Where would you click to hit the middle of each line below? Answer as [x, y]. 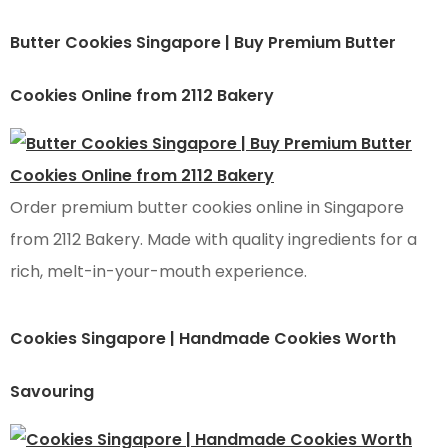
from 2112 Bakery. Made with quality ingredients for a [213, 240]
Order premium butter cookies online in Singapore [207, 208]
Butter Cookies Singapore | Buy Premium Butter [203, 43]
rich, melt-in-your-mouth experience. [158, 272]
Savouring [52, 392]
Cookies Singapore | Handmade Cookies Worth [203, 339]
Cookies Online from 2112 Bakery [142, 96]
